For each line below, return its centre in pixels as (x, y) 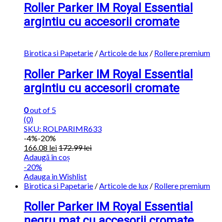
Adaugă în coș (47, 157)
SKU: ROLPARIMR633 (63, 128)
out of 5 (42, 110)
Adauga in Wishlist (55, 176)
